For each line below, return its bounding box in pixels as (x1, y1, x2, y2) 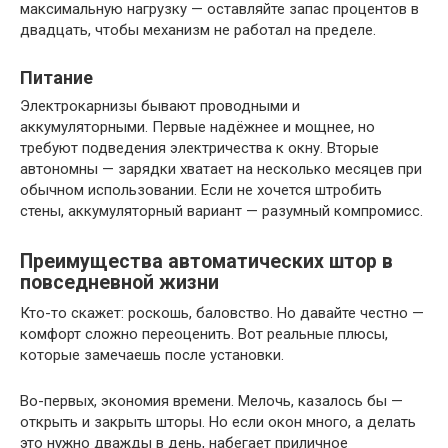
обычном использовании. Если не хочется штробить (20, 181, 382, 199)
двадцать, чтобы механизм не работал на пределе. (20, 21, 376, 39)
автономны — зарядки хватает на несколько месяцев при (20, 160, 422, 178)
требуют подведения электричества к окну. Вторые (20, 139, 379, 157)
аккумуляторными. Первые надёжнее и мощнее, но (20, 118, 375, 136)
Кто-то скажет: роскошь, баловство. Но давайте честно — (20, 304, 424, 322)
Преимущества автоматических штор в (20, 250, 393, 274)
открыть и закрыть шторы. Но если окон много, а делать (20, 413, 416, 431)
